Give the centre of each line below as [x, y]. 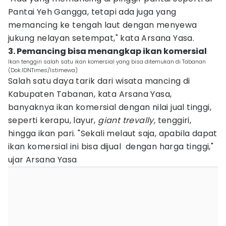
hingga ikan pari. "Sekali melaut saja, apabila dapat [113, 133]
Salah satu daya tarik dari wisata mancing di [99, 81]
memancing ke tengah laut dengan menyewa [103, 25]
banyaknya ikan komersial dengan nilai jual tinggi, [110, 107]
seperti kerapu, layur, [52, 120]
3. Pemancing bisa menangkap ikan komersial [107, 51]
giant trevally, [126, 120]
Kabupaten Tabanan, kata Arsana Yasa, [91, 94]
